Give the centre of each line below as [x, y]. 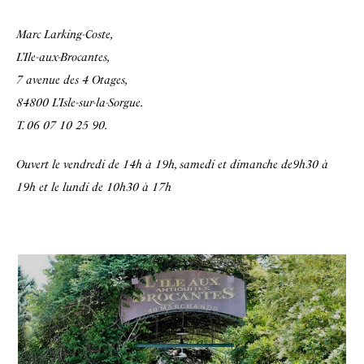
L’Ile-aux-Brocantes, [63, 58]
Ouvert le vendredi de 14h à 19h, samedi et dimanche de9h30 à [172, 165]
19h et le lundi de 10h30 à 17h [94, 188]
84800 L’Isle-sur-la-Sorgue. [80, 103]
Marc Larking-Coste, [65, 35]
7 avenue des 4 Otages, [72, 80]
